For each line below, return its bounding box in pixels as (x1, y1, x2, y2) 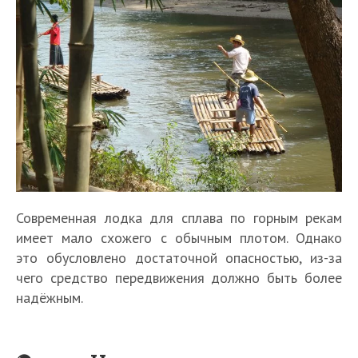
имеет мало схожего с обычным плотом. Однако (16, 229, 342, 248)
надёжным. (16, 288, 83, 308)
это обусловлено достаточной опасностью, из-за (16, 249, 342, 268)
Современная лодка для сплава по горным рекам (16, 209, 342, 228)
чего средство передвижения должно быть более (16, 268, 342, 288)
